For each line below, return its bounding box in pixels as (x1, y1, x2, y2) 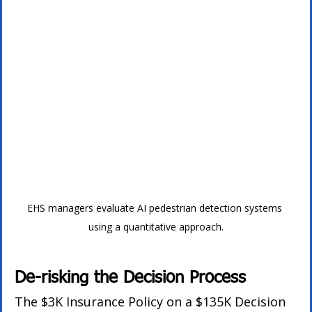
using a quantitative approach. (88, 220, 224, 234)
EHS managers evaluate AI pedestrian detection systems (27, 201, 285, 215)
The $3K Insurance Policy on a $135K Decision (15, 293, 286, 311)
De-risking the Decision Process (15, 270, 247, 287)
